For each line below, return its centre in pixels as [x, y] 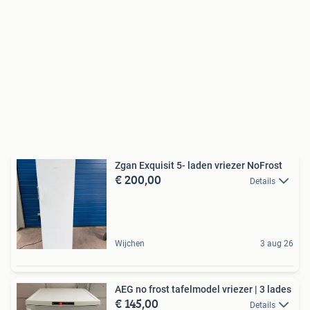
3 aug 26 [277, 244]
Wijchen [130, 244]
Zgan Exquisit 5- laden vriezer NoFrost [199, 166]
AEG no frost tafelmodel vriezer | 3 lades [203, 290]
